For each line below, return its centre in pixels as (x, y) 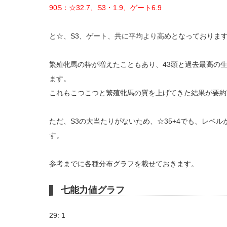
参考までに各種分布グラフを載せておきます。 (124, 164)
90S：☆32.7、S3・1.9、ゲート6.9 (105, 8)
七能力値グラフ (93, 190)
